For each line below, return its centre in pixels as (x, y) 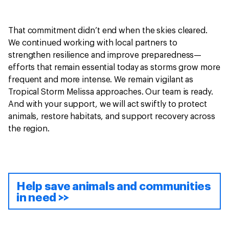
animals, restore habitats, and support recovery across (112, 116)
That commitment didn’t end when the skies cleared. (108, 30)
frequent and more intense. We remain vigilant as (101, 79)
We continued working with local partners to (93, 43)
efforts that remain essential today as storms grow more (114, 67)
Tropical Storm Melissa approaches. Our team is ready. (111, 92)
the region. (30, 129)
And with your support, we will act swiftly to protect (108, 104)
